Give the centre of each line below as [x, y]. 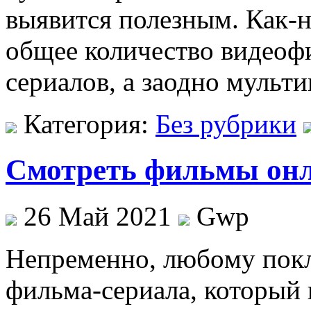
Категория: [86, 124]
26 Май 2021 [98, 217]
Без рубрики [226, 124]
